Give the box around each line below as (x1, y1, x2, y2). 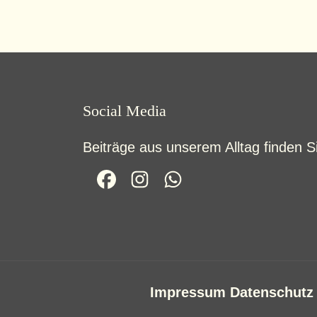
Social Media (83, 101, 166, 120)
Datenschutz (230, 284, 313, 300)
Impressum (150, 284, 226, 300)
